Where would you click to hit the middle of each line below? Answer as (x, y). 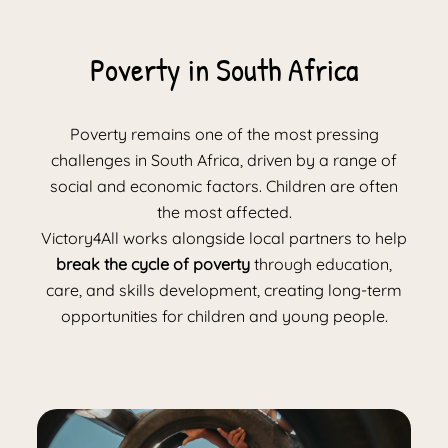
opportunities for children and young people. (224, 315)
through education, (321, 263)
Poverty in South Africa (224, 69)
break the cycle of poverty (153, 263)
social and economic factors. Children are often (224, 185)
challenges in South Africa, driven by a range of (224, 159)
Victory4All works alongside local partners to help (224, 237)
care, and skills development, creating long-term (224, 289)
